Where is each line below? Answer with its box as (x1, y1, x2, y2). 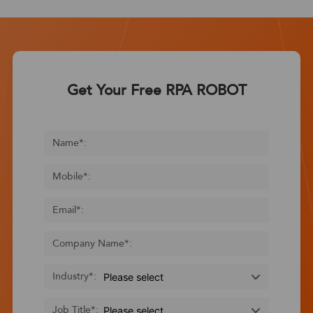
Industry (52, 270, 89, 283)
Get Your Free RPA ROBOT (66, 82, 247, 100)
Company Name (52, 237, 124, 249)
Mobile (52, 170, 83, 183)
